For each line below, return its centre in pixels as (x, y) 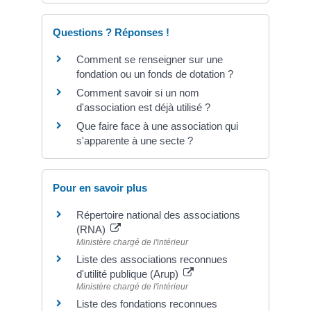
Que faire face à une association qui (157, 126)
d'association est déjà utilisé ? (143, 108)
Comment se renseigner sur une (150, 60)
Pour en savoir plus (100, 187)
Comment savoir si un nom (138, 93)
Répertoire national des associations (158, 215)
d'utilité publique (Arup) (129, 274)
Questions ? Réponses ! (111, 33)
